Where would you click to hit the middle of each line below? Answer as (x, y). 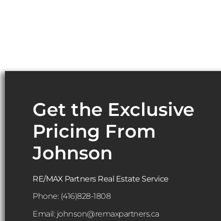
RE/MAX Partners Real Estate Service (101, 179)
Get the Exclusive (113, 109)
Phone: (47, 196)
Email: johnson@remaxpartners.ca (96, 214)
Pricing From (94, 131)
